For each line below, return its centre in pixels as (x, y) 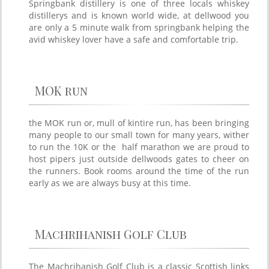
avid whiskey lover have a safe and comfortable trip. (134, 39)
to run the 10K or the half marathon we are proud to (139, 147)
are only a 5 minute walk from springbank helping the (139, 27)
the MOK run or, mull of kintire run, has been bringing (139, 123)
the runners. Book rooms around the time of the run (139, 171)
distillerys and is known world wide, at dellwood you (139, 15)
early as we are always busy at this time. (110, 183)
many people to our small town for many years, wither (139, 135)
